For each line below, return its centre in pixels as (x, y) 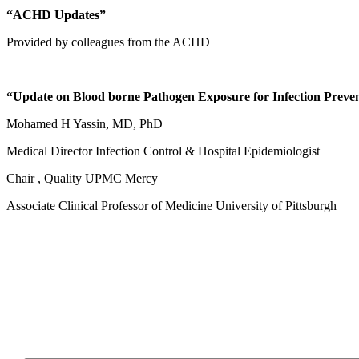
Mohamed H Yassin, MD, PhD (85, 123)
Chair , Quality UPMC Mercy (82, 178)
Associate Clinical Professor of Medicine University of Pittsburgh (171, 205)
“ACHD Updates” (56, 14)
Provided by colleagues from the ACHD (108, 42)
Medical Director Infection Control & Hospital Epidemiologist (163, 151)
